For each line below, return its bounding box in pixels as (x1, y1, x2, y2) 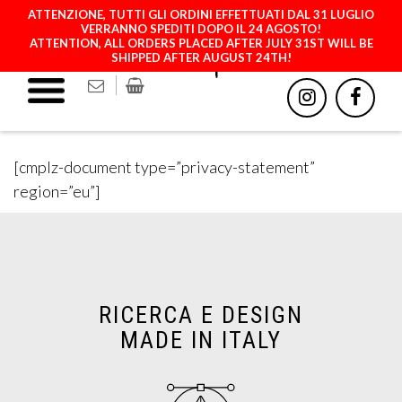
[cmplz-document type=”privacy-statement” (13, 157, 315, 177)
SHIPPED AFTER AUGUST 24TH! (110, 50, 292, 65)
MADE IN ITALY (120, 327, 282, 354)
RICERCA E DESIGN (99, 301, 303, 328)
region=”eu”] (13, 181, 100, 201)
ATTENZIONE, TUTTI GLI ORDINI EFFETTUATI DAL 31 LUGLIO (28, 7, 374, 22)
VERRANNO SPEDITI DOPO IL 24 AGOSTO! (81, 22, 321, 36)
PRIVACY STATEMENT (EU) (13, 99, 345, 130)
